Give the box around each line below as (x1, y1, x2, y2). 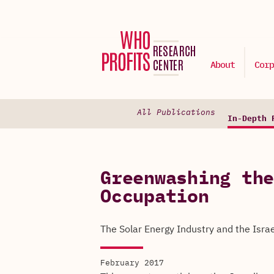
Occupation (100, 188, 209, 207)
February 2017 (100, 259, 164, 267)
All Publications (137, 109, 215, 117)
